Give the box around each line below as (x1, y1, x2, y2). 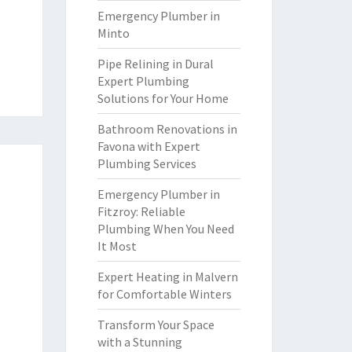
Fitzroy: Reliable (97, 203, 185, 219)
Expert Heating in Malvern (97, 269, 238, 284)
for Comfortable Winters (97, 286, 232, 302)
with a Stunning (97, 334, 182, 350)
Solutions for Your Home (97, 90, 229, 106)
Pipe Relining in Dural (97, 56, 214, 71)
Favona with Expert (97, 138, 200, 154)
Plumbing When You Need (97, 221, 234, 236)
